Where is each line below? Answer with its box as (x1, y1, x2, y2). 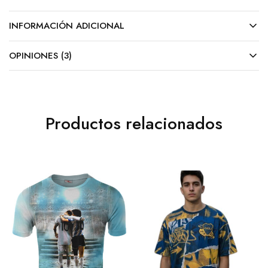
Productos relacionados (45, 111, 223, 136)
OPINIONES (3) (9, 49, 72, 63)
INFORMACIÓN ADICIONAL (9, 19, 124, 33)
